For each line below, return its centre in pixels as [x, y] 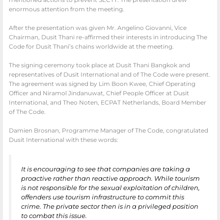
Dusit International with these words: [64, 140]
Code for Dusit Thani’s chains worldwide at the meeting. [92, 47]
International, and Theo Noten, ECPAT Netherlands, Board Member [108, 103]
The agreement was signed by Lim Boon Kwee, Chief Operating [102, 84]
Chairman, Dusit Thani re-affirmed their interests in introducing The [108, 38]
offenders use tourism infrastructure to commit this [103, 197]
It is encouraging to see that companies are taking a [106, 169]
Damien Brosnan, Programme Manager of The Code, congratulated [109, 131]
